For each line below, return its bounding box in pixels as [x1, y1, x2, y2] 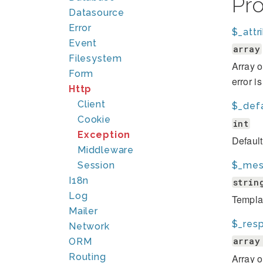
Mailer [69, 205, 98, 217]
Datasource [69, 7, 124, 18]
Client [77, 99, 106, 110]
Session [77, 160, 115, 171]
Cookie [77, 114, 111, 125]
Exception [77, 129, 131, 140]
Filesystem [69, 53, 122, 64]
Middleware [77, 144, 134, 156]
